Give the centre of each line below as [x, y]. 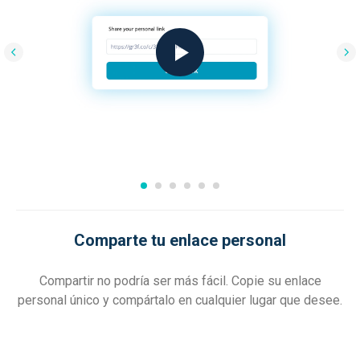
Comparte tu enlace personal [180, 240]
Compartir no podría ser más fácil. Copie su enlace [180, 280]
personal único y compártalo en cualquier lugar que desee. [180, 300]
